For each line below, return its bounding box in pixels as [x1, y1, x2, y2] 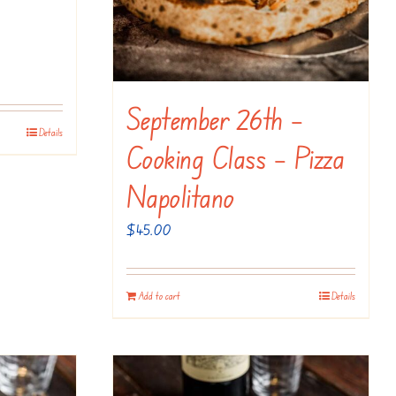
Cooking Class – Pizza [126, 137, 346, 176]
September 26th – [126, 98, 304, 137]
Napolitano [126, 176, 235, 215]
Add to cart [139, 288, 180, 302]
